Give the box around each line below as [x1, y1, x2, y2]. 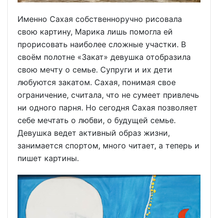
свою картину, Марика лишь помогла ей [18, 27, 173, 37]
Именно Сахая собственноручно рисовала [18, 14, 182, 24]
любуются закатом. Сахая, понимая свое [18, 77, 176, 88]
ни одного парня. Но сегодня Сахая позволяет [18, 103, 198, 113]
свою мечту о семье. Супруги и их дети [18, 65, 172, 75]
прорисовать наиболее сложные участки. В [18, 39, 186, 50]
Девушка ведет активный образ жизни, [18, 128, 170, 138]
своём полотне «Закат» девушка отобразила [18, 52, 191, 62]
